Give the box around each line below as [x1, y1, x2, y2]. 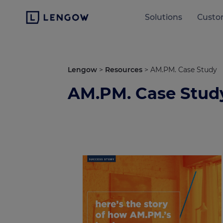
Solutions [145, 12, 183, 22]
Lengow [68, 65, 97, 74]
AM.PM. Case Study [150, 65, 217, 74]
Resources [105, 65, 142, 74]
